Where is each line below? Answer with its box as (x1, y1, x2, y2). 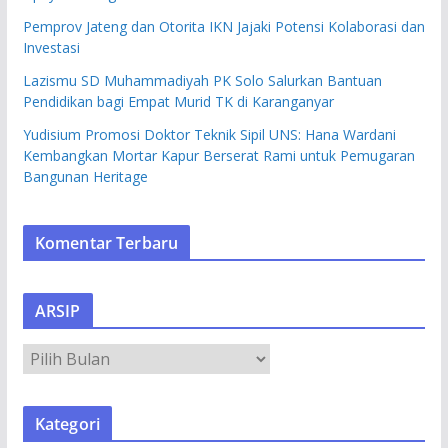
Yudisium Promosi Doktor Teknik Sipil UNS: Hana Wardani (22, 124, 396, 144)
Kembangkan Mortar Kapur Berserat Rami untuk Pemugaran (22, 145, 415, 165)
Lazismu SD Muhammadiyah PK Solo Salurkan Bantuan (22, 70, 382, 90)
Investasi (22, 37, 80, 57)
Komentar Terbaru (34, 231, 179, 254)
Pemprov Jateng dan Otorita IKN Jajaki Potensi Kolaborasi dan (22, 16, 425, 36)
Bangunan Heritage (22, 166, 148, 186)
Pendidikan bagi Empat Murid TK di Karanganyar (22, 91, 334, 111)
